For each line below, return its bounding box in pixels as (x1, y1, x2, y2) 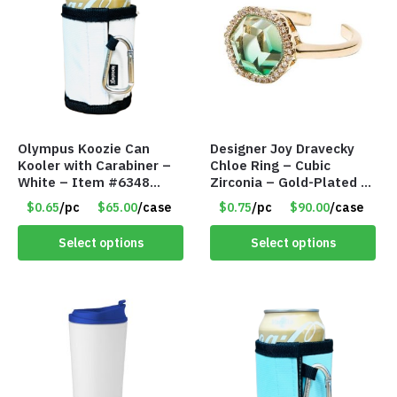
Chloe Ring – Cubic (210, 157, 331, 175)
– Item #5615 (210, 207, 301, 225)
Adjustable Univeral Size (210, 191, 369, 208)
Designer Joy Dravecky (210, 140, 355, 158)
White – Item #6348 (18, 174, 150, 191)
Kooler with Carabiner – (18, 157, 171, 175)
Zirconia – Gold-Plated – (210, 174, 370, 191)
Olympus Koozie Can (18, 140, 150, 158)
